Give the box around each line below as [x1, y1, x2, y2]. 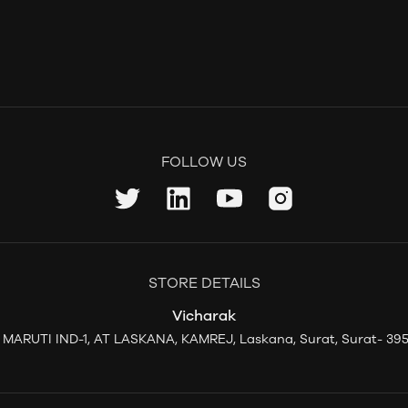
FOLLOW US [161, 153, 247, 170]
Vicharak [172, 307, 236, 324]
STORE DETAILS [148, 274, 260, 291]
